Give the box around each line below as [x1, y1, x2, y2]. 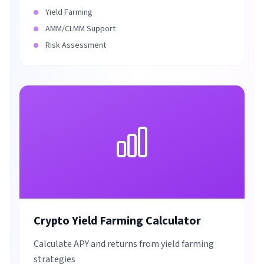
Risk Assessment [45, 39, 106, 51]
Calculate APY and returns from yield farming [34, 237, 214, 250]
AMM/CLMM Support [45, 23, 115, 35]
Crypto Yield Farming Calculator [34, 213, 201, 229]
